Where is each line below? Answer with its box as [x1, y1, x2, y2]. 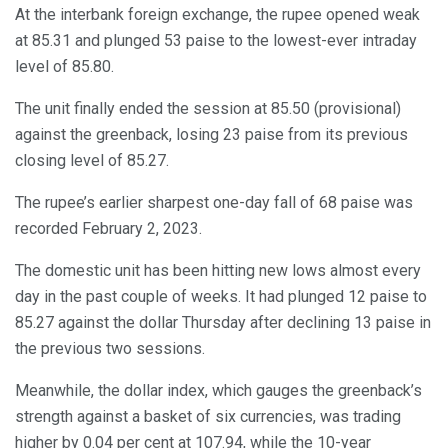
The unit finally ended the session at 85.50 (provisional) [15, 99, 401, 119]
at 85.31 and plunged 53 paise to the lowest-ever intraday [15, 31, 417, 51]
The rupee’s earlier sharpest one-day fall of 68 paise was [15, 193, 413, 213]
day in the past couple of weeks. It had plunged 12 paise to [15, 287, 427, 307]
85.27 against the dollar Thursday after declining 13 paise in [15, 313, 431, 333]
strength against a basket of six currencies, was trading [15, 407, 401, 427]
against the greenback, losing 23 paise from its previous [15, 125, 408, 145]
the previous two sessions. [15, 339, 205, 359]
